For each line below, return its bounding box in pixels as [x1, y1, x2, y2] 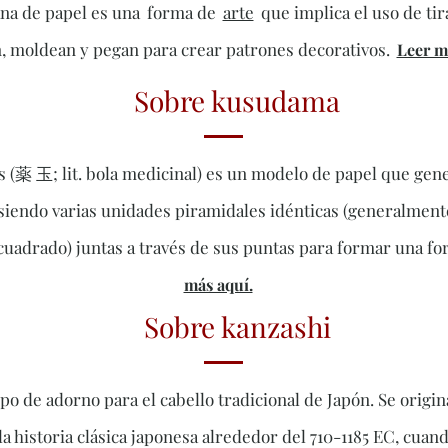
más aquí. [183, 274, 253, 296]
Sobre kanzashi [144, 308, 331, 346]
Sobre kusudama [134, 82, 340, 120]
